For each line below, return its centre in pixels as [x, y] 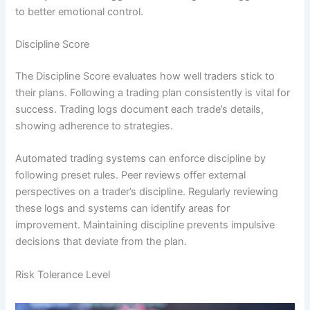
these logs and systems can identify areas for [123, 209]
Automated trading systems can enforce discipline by [141, 159]
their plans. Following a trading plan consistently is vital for [153, 92]
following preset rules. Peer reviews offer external [131, 175]
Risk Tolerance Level [63, 274]
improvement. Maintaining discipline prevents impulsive [145, 225]
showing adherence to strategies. [94, 126]
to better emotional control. [80, 11]
